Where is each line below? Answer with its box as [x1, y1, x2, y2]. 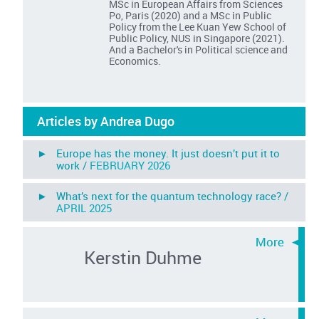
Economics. [109, 53, 164, 68]
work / [56, 157, 90, 172]
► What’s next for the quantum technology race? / [37, 188, 289, 203]
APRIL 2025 [56, 200, 113, 215]
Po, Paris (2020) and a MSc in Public [109, 8, 272, 22]
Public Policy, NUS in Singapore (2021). [109, 31, 286, 45]
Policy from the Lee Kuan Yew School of [109, 19, 287, 33]
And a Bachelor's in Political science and [109, 42, 288, 56]
